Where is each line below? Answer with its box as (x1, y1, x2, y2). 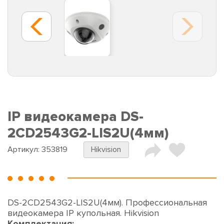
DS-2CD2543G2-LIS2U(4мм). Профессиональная (7, 197, 207, 208)
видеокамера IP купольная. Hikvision (7, 207, 159, 219)
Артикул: (7, 144, 41, 155)
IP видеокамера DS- (7, 108, 143, 125)
